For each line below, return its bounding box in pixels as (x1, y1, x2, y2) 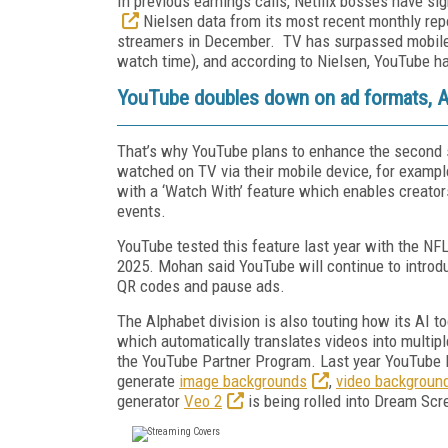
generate (117, 370, 179, 391)
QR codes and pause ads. (117, 275, 285, 296)
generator (117, 390, 184, 411)
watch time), (117, 50, 199, 71)
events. (117, 200, 166, 221)
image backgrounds (179, 370, 307, 391)
